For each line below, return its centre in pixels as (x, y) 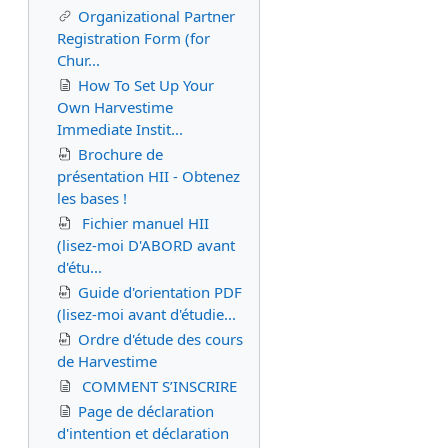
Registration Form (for (133, 38)
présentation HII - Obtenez (148, 176)
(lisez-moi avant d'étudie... (146, 314)
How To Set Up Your (146, 85)
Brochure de (120, 154)
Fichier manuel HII (143, 223)
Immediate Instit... (120, 129)
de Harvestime (107, 361)
